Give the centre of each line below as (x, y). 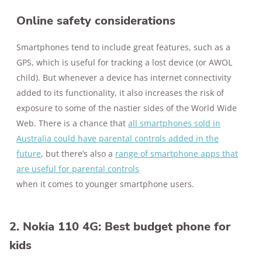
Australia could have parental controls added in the (118, 139)
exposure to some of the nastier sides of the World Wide (127, 108)
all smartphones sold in (174, 123)
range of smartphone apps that (177, 154)
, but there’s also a (78, 154)
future (29, 154)
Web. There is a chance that (72, 123)
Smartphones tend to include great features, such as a (123, 47)
